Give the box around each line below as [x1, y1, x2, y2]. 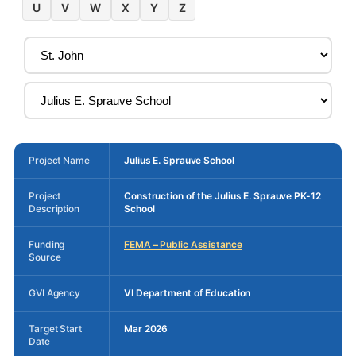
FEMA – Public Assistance [124, 238, 242, 250]
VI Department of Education [124, 286, 251, 299]
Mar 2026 [124, 322, 168, 335]
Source [29, 250, 61, 263]
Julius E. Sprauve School [124, 153, 234, 166]
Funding [29, 238, 65, 250]
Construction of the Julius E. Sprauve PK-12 [124, 189, 321, 202]
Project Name [29, 153, 90, 166]
